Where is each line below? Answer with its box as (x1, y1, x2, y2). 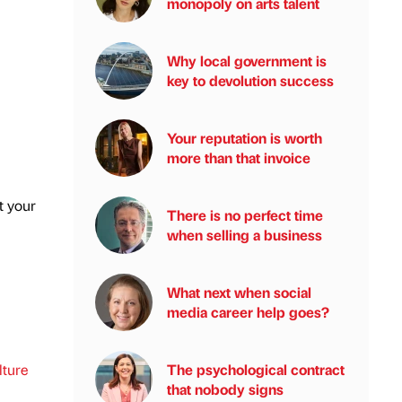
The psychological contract (167, 360, 345, 379)
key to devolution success (167, 71, 334, 90)
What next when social (167, 283, 311, 301)
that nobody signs (167, 380, 284, 398)
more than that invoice (167, 148, 310, 167)
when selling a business (167, 225, 322, 244)
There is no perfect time (167, 205, 323, 224)
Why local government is (167, 51, 327, 70)
